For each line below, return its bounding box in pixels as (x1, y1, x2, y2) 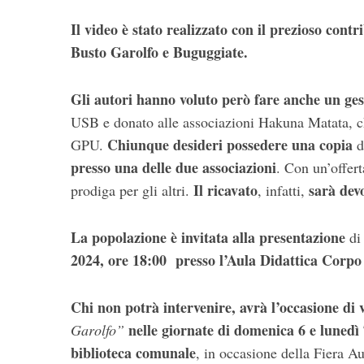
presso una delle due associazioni (71, 157, 276, 179)
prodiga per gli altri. (71, 180, 193, 201)
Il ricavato (193, 180, 258, 201)
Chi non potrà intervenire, (71, 297, 236, 318)
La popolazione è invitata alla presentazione (71, 227, 345, 249)
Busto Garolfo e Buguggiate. (71, 41, 248, 63)
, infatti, (258, 180, 309, 201)
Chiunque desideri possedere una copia (107, 134, 353, 156)
